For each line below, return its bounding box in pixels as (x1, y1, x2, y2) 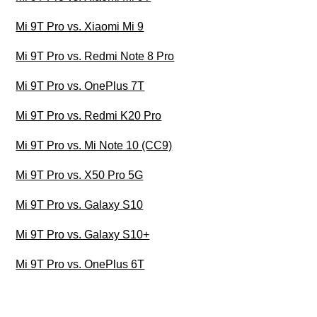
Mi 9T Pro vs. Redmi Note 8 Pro (16, 50, 175, 63)
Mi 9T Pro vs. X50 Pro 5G (16, 169, 144, 182)
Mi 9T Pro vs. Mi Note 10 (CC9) (16, 139, 173, 152)
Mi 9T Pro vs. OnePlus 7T (16, 80, 145, 93)
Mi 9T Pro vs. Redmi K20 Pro (16, 110, 162, 122)
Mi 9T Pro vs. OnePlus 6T (16, 258, 145, 271)
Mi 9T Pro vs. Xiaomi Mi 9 (16, 21, 144, 33)
